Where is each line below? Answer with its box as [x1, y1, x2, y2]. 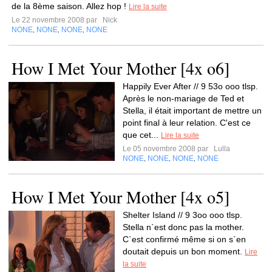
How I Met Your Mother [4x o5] [12, 185, 229, 208]
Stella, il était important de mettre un [123, 106, 262, 115]
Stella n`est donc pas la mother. [123, 222, 244, 232]
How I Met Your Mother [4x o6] [12, 56, 229, 80]
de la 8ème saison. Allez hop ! [12, 1, 129, 11]
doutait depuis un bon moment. [123, 246, 245, 256]
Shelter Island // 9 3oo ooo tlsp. [123, 210, 242, 220]
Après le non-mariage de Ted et [123, 93, 244, 103]
